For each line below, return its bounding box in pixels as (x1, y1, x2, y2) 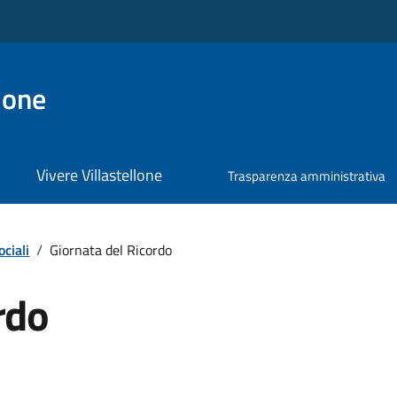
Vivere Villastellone (35, 163, 162, 188)
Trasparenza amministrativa (228, 166, 386, 187)
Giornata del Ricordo (50, 238, 172, 261)
